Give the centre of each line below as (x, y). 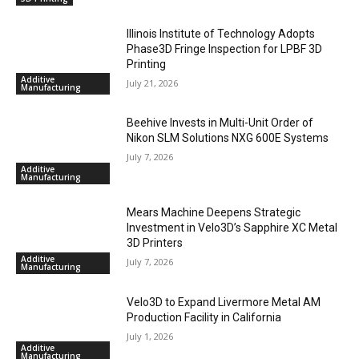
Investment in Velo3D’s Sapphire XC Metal (232, 227)
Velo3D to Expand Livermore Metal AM (224, 302)
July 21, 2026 (153, 83)
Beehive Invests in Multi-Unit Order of (220, 123)
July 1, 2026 (150, 336)
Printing (147, 64)
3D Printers (155, 242)
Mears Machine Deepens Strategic (214, 212)
